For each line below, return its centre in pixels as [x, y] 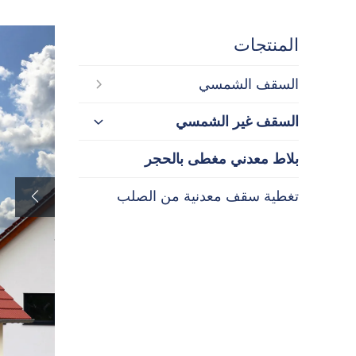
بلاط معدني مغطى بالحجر [222, 159]
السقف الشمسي [249, 84]
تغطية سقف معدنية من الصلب [208, 196]
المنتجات [266, 45]
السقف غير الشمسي [237, 121]
